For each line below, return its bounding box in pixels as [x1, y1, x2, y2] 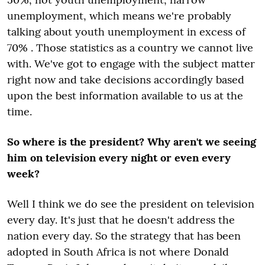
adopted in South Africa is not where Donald [7, 244, 229, 258]
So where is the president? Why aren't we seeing [7, 134, 256, 148]
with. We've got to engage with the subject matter [7, 56, 255, 70]
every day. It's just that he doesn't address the [7, 212, 235, 227]
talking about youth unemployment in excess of [7, 24, 245, 38]
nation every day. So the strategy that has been [7, 228, 241, 243]
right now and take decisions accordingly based [7, 72, 244, 86]
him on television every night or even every [7, 150, 231, 164]
